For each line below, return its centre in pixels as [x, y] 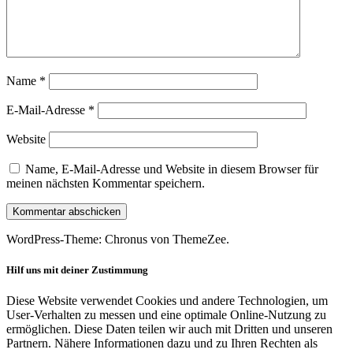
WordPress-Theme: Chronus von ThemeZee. [118, 240]
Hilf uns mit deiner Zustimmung [77, 270]
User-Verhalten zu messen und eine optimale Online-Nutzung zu [166, 315]
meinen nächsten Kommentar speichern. [106, 184]
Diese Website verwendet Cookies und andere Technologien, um [167, 301]
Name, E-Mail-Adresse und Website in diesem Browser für [172, 169]
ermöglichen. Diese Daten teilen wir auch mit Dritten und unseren [169, 329]
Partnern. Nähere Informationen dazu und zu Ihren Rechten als [162, 344]
